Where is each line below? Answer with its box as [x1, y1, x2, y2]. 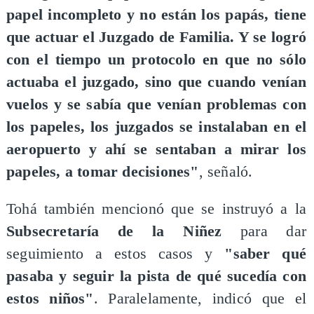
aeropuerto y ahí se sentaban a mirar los [6, 140, 307, 158]
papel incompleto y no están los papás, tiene [6, 6, 307, 23]
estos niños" [6, 290, 94, 308]
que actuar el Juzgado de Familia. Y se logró [6, 28, 307, 46]
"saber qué [224, 245, 307, 263]
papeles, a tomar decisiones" [6, 163, 199, 180]
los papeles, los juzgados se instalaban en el [6, 118, 307, 135]
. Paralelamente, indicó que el [93, 290, 307, 308]
